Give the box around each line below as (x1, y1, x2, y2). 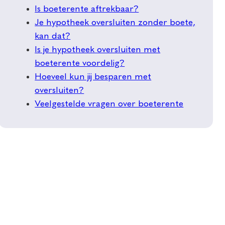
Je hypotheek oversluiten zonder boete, (35, 18, 196, 28)
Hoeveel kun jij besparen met (35, 72, 152, 82)
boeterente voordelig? (35, 59, 125, 68)
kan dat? (35, 32, 71, 41)
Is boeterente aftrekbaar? (35, 5, 139, 14)
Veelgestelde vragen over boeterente (35, 99, 184, 109)
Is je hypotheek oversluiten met (35, 45, 161, 55)
